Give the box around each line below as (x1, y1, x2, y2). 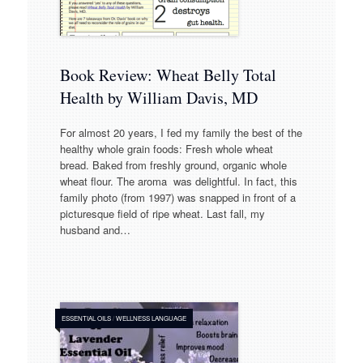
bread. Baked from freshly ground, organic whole (59, 157, 287, 173)
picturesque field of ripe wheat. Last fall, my (59, 206, 265, 222)
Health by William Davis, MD (59, 86, 258, 109)
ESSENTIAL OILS (61, 314, 111, 323)
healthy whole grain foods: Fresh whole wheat (59, 141, 273, 157)
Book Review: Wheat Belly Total (59, 63, 276, 86)
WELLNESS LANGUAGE (115, 314, 186, 323)
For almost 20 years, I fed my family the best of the (59, 125, 302, 141)
